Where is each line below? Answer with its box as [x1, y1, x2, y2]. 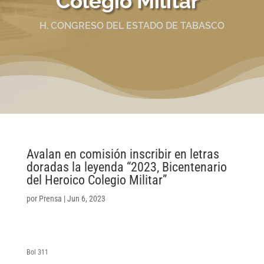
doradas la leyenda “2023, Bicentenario [26, 159, 227, 174]
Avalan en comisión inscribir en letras [26, 146, 219, 161]
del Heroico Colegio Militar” [26, 172, 167, 187]
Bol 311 [26, 247, 48, 256]
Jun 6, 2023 [67, 193, 105, 203]
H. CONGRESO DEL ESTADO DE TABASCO [39, 20, 225, 31]
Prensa [38, 193, 62, 203]
